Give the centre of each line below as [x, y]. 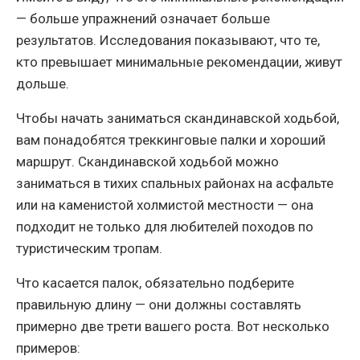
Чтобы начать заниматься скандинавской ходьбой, [178, 119]
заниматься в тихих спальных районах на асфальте [175, 184]
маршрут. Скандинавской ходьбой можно [147, 162]
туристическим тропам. [89, 249]
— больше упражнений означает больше [143, 19]
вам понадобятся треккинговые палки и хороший [171, 140]
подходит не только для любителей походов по [165, 227]
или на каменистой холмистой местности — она [165, 205]
